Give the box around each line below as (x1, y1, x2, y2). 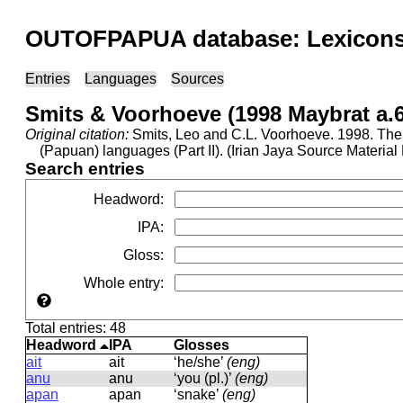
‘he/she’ (174, 354, 227, 370)
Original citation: (25, 127, 129, 142)
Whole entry (84, 274, 161, 291)
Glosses (174, 337, 229, 353)
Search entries (25, 159, 145, 178)
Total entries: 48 (25, 320, 126, 336)
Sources (171, 71, 224, 86)
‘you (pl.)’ (174, 371, 235, 386)
